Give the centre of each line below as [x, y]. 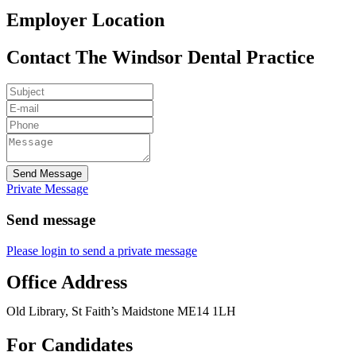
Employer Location [85, 19]
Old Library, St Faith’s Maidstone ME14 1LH [121, 311]
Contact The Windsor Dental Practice [161, 57]
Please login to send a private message [102, 250]
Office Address [67, 282]
